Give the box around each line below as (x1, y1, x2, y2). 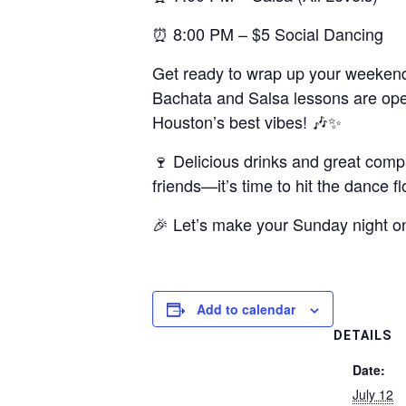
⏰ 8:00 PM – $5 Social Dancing (152, 22, 383, 45)
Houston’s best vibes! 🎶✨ (152, 110, 342, 133)
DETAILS (333, 328, 391, 343)
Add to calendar (197, 300, 295, 318)
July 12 (353, 385, 393, 403)
